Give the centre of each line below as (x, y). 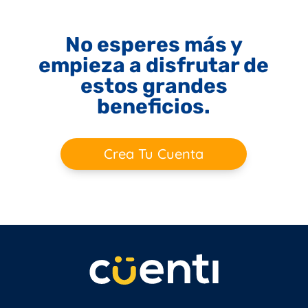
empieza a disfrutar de (154, 65)
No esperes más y (154, 44)
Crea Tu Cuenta (154, 153)
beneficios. (154, 106)
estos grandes (154, 86)
